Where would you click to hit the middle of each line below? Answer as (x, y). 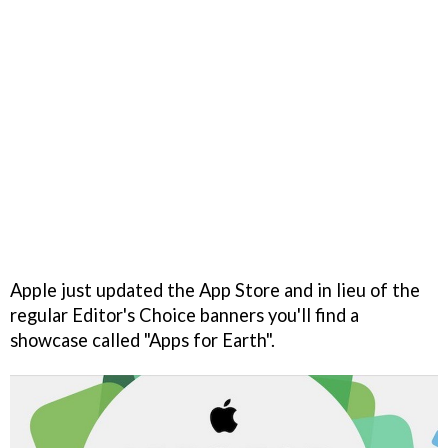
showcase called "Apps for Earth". (142, 339)
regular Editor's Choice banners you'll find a (184, 314)
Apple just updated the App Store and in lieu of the (215, 289)
